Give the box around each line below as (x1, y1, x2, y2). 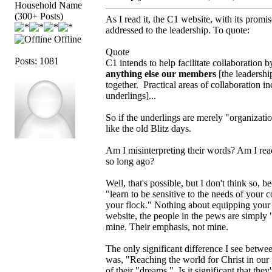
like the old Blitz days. (106, 123, 191, 134)
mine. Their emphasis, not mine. (106, 221, 228, 232)
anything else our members (106, 68, 216, 79)
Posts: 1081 (15, 55, 59, 66)
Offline (52, 33, 81, 44)
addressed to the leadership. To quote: (106, 24, 250, 35)
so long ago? (106, 155, 154, 166)
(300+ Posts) (15, 10, 63, 21)
